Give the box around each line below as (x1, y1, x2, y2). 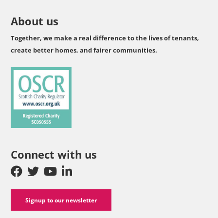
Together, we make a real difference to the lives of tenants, (11, 33, 200, 42)
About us (11, 14, 59, 28)
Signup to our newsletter (25, 196, 97, 204)
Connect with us (11, 147, 97, 162)
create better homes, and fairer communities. (11, 45, 158, 54)
